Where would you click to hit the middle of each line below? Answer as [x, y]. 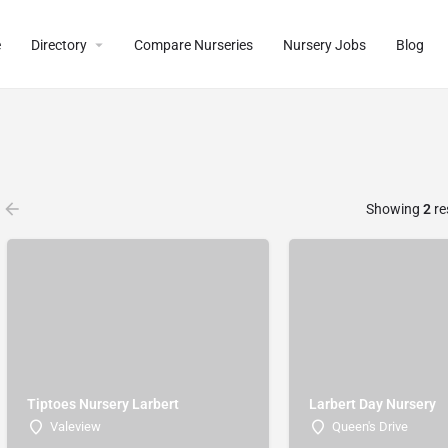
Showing [394, 209]
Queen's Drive [370, 426]
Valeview [76, 426]
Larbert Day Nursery [373, 403]
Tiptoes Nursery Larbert [103, 403]
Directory [59, 44]
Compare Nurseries [193, 44]
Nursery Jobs [324, 44]
